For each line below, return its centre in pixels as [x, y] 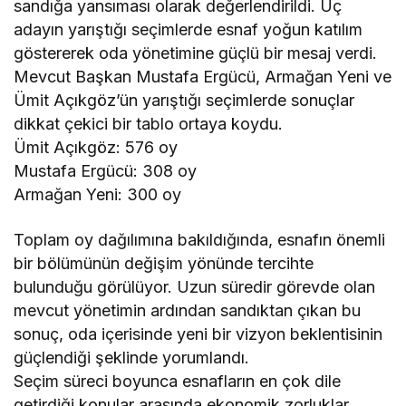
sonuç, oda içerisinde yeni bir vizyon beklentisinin [198, 334]
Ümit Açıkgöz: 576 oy [96, 147]
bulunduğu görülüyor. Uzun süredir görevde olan [195, 287]
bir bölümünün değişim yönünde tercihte [164, 263]
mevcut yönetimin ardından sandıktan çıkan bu [188, 310]
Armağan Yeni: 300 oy [98, 194]
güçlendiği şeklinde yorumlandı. [132, 358]
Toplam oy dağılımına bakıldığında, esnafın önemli [200, 240]
